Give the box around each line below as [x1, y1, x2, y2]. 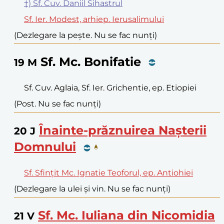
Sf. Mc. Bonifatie [40, 54, 141, 69]
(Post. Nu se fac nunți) [14, 99, 101, 109]
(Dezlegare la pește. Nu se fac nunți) [14, 30, 157, 40]
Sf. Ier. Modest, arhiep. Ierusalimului [24, 14, 164, 24]
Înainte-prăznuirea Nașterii [39, 123, 206, 138]
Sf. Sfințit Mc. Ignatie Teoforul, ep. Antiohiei [24, 168, 193, 178]
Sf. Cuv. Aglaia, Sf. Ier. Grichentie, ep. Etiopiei [24, 83, 196, 93]
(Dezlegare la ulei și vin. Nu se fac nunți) [14, 184, 170, 194]
